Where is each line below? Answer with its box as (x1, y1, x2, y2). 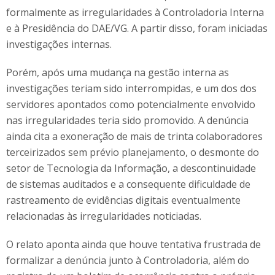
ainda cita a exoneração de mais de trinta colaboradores (6, 130, 263, 143)
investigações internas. (6, 37, 112, 51)
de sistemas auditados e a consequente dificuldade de (6, 177, 250, 191)
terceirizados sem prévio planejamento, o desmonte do (6, 145, 259, 159)
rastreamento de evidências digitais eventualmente (6, 193, 241, 207)
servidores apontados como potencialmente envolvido (6, 98, 255, 111)
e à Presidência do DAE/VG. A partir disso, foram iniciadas (6, 21, 268, 35)
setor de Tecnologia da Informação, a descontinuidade (6, 161, 256, 175)
